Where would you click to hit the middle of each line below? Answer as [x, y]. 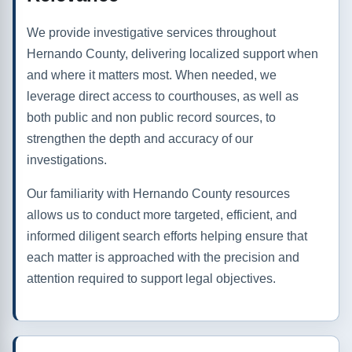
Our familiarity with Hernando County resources [158, 194]
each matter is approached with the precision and [163, 258]
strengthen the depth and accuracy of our [140, 139]
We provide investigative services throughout [151, 33]
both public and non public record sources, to [151, 118]
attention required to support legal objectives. [151, 279]
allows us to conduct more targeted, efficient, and [162, 215]
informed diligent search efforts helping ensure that [167, 236]
